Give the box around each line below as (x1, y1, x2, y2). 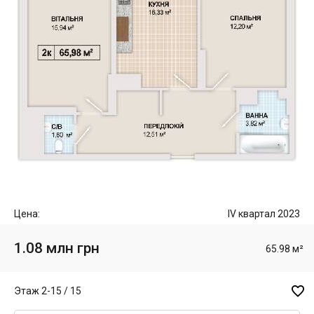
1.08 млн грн (14, 239, 100, 257)
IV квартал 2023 (228, 208, 300, 219)
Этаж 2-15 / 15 (14, 285, 81, 296)
